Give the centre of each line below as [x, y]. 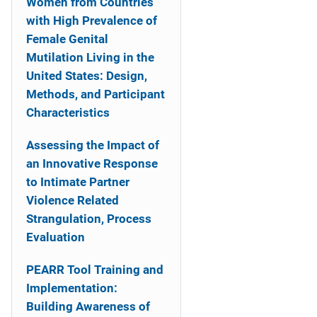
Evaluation [56, 237]
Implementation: [72, 288]
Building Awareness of [88, 306]
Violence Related [73, 200]
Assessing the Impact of [93, 145]
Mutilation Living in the [90, 57]
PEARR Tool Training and [95, 270]
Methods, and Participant [96, 94]
